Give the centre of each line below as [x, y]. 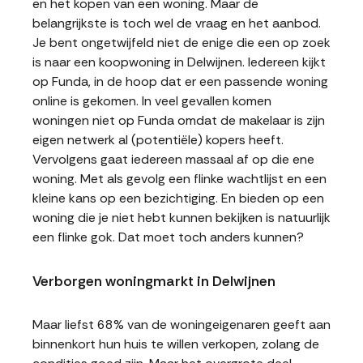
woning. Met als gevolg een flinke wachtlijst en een [179, 179]
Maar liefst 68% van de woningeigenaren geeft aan [181, 325]
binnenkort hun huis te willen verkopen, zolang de [176, 344]
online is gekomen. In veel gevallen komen [152, 101]
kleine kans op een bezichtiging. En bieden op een [178, 198]
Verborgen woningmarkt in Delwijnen [154, 281]
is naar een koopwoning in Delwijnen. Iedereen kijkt [179, 62]
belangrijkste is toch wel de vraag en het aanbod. [177, 23]
